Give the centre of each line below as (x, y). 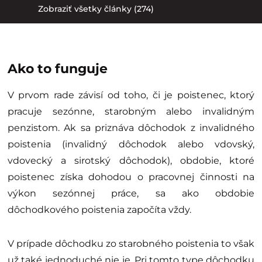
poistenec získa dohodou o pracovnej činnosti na (131, 177)
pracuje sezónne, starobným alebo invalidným (131, 111)
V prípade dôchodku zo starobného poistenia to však (131, 243)
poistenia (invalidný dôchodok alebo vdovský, (131, 144)
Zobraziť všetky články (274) (96, 8)
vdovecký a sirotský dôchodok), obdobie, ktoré (131, 160)
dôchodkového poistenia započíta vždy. (99, 209)
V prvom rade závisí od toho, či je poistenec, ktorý (131, 95)
